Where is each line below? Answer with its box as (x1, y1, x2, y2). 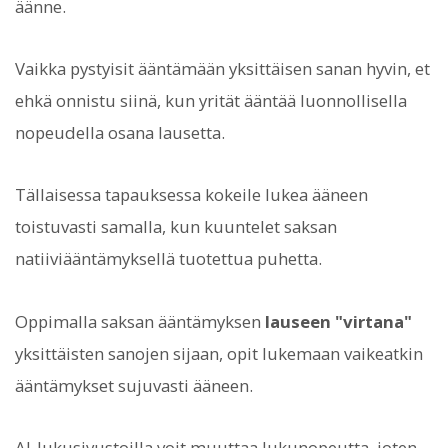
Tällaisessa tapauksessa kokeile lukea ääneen (15, 183, 368, 207)
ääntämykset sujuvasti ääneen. (15, 373, 253, 397)
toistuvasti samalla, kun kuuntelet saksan (15, 215, 337, 239)
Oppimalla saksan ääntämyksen (15, 309, 265, 333)
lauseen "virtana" (265, 309, 412, 333)
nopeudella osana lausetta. (15, 121, 225, 145)
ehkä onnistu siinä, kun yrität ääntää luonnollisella (15, 89, 407, 113)
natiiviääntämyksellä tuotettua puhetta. (15, 247, 322, 271)
